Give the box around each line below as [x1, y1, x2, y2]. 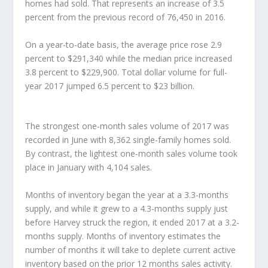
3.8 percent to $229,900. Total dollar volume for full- [25, 66, 228, 78]
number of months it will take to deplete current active [25, 243, 236, 255]
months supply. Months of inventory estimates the [25, 230, 221, 242]
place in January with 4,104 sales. [25, 162, 153, 173]
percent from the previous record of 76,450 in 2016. [25, 11, 226, 23]
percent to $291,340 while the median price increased [25, 52, 233, 64]
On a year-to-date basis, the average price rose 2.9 [25, 38, 223, 50]
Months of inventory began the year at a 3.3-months [25, 188, 229, 200]
